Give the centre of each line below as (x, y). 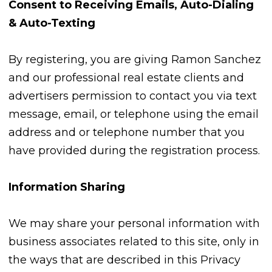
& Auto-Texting (52, 23)
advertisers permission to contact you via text (133, 96)
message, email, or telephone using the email (134, 114)
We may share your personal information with (134, 224)
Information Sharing (67, 187)
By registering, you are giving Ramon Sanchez (135, 60)
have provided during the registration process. (134, 151)
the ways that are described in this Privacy (124, 260)
